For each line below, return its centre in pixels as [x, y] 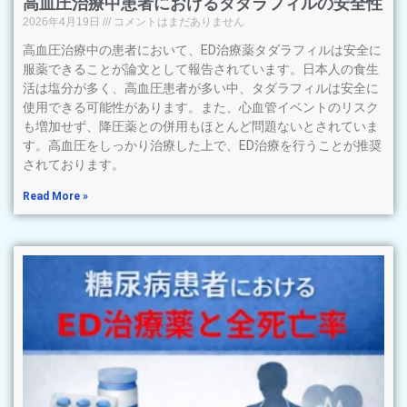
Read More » [55, 196]
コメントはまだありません [178, 21]
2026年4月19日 [63, 21]
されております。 [74, 164]
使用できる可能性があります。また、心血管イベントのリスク [201, 107]
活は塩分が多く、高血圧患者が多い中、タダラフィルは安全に [201, 88]
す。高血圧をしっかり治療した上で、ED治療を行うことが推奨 [202, 145]
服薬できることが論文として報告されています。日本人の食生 [201, 69]
